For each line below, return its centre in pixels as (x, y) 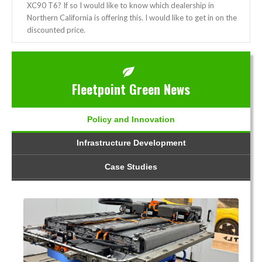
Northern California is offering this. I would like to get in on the (132, 17)
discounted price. (56, 30)
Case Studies (131, 166)
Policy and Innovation (131, 119)
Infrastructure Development (131, 142)
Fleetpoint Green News (131, 89)
